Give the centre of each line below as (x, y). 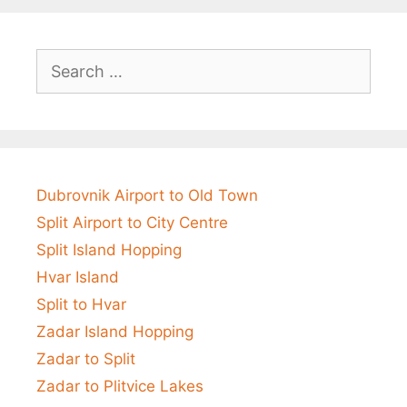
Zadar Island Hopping (115, 332)
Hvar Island (78, 278)
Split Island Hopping (109, 250)
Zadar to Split (86, 359)
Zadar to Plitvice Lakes (120, 387)
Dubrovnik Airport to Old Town (147, 196)
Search (61, 60)
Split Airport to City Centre (132, 223)
